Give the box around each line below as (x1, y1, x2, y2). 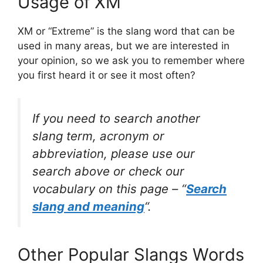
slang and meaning (32, 198, 144, 214)
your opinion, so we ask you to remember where (18, 55, 245, 67)
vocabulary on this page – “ (32, 181, 186, 196)
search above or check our (32, 163, 184, 178)
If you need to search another (32, 110, 200, 126)
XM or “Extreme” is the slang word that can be (18, 25, 235, 38)
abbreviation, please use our (32, 146, 195, 161)
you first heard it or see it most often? (18, 69, 195, 82)
